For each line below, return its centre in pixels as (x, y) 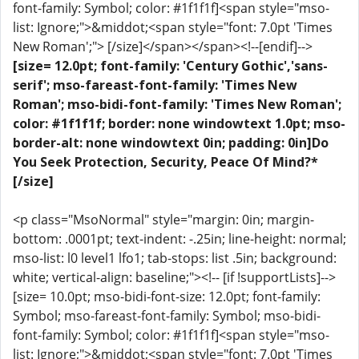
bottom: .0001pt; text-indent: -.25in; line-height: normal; (179, 239)
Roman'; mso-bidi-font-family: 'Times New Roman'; (177, 104)
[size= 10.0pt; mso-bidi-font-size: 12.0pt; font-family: (167, 296)
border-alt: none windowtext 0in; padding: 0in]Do (171, 143)
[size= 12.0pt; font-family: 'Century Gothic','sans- (170, 66)
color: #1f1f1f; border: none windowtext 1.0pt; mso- (179, 123)
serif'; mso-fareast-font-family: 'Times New (155, 85)
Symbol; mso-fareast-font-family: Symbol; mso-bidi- (167, 316)
